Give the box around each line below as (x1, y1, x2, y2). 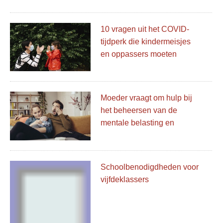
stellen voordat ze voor (101, 62, 181, 71)
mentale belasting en (101, 118, 175, 127)
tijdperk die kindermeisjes (101, 37, 191, 46)
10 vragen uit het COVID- (101, 25, 190, 33)
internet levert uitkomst (101, 131, 180, 140)
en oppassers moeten (101, 50, 177, 58)
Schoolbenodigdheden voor (101, 162, 199, 171)
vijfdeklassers (101, 175, 149, 184)
